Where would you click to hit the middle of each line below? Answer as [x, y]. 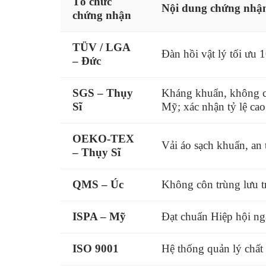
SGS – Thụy [103, 93]
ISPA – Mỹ [99, 216]
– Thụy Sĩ [96, 152]
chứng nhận [102, 15]
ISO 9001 [96, 248]
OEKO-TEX [103, 138]
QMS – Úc [98, 184]
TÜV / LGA [101, 47]
